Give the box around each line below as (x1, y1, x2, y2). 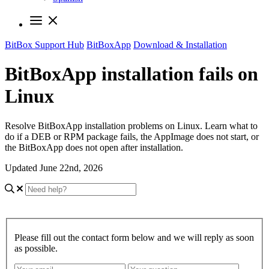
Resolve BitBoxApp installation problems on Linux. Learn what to (5, 120, 258, 131)
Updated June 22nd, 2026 (5, 162, 103, 173)
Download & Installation (133, 40, 227, 50)
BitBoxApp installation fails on (5, 63, 258, 85)
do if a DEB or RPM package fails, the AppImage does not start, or (5, 131, 259, 142)
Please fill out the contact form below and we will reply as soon (14, 232, 254, 243)
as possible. (14, 243, 58, 253)
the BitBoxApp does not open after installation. (5, 142, 183, 153)
